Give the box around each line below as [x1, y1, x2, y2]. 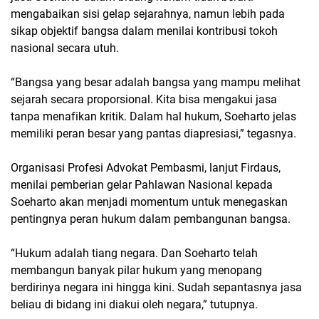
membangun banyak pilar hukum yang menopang [11, 263, 262, 278]
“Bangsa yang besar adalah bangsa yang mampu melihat [11, 75, 300, 90]
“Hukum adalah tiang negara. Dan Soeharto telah [11, 246, 258, 261]
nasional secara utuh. [11, 41, 119, 56]
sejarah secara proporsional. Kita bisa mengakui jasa [11, 93, 277, 107]
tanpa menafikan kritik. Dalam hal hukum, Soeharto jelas [11, 110, 296, 124]
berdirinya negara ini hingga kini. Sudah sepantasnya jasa [11, 281, 302, 295]
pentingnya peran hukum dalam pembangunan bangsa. [11, 212, 291, 226]
